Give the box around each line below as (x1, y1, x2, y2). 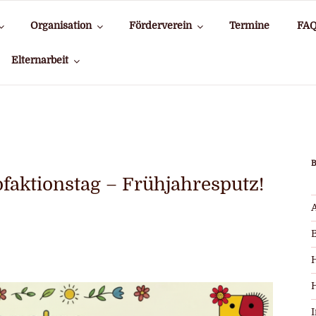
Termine (229, 19, 269, 32)
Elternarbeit (11, 54, 68, 66)
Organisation (30, 19, 92, 32)
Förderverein (128, 19, 192, 32)
